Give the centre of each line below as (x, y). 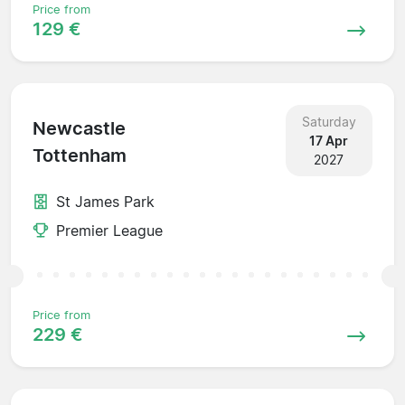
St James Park (105, 201)
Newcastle (79, 129)
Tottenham (80, 156)
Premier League (109, 230)
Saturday (329, 121)
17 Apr (329, 140)
